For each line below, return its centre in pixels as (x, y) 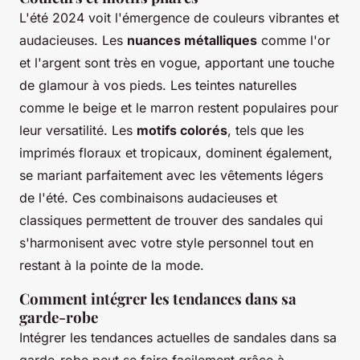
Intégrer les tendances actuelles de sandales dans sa (178, 337)
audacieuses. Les (73, 40)
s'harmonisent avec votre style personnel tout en (166, 242)
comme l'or (294, 40)
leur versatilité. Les (78, 130)
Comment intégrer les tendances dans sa (158, 298)
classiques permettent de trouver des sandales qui (171, 220)
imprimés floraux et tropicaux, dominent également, (176, 152)
